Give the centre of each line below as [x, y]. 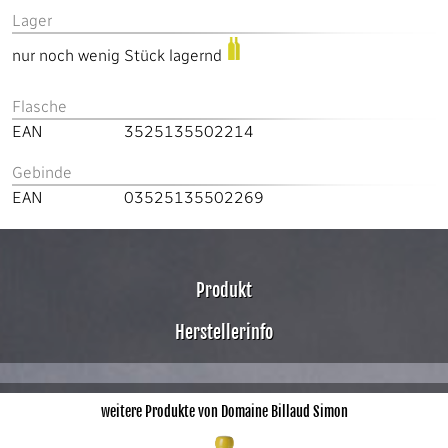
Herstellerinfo [224, 332]
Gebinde [42, 172]
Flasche [39, 106]
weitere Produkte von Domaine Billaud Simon [224, 411]
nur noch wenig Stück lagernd [117, 55]
